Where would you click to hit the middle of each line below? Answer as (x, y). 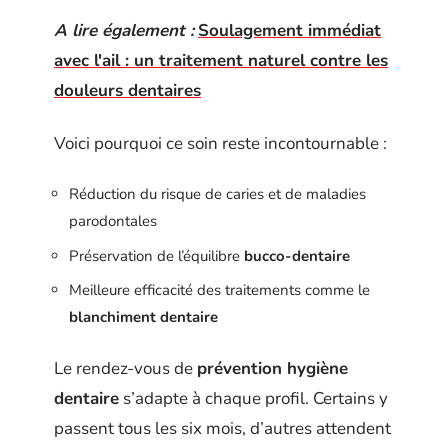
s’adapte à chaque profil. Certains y (253, 398)
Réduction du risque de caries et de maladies (217, 194)
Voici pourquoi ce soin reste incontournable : (220, 143)
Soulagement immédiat (289, 30)
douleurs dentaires (127, 90)
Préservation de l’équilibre (156, 255)
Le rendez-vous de (125, 368)
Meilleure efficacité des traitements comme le (219, 290)
